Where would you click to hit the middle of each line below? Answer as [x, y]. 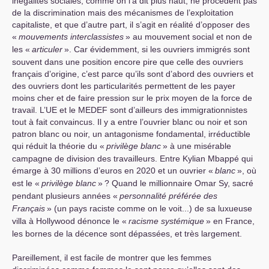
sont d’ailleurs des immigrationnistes [177, 110]
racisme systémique [166, 221]
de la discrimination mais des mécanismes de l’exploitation [123, 13]
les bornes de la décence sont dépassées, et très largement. [127, 234]
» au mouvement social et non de [189, 37]
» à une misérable [197, 146]
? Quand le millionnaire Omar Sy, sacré [179, 183]
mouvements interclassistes [71, 37]
